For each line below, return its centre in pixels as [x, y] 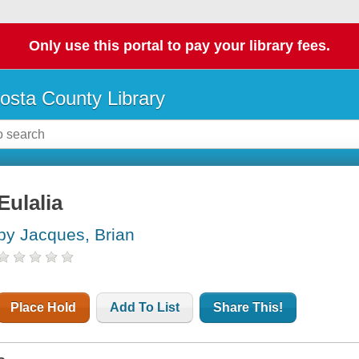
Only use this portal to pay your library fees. [179, 46]
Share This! [248, 308]
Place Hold [44, 308]
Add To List [145, 308]
